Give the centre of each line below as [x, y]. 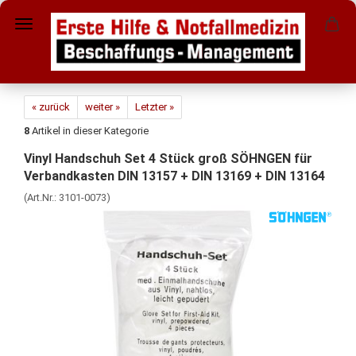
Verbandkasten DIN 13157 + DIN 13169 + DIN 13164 [174, 176]
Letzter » [155, 107]
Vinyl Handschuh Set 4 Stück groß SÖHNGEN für [168, 159]
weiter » [103, 107]
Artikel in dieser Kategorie [89, 131]
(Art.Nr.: [41, 197]
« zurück [51, 107]
